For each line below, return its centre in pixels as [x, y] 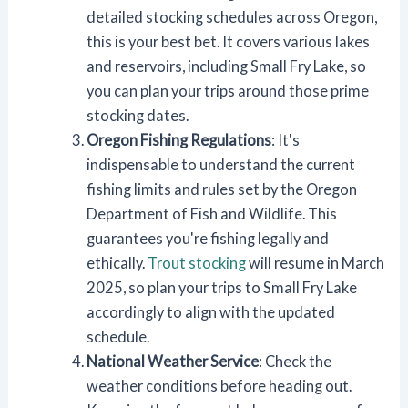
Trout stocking [196, 263]
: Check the [295, 362]
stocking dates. [137, 116]
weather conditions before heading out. [219, 386]
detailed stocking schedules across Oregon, [231, 17]
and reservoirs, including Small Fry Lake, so [226, 66]
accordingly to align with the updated [210, 312]
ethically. [117, 263]
